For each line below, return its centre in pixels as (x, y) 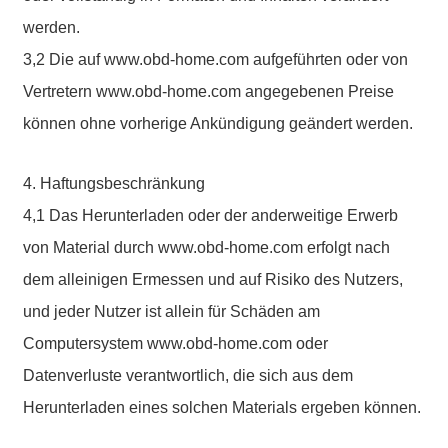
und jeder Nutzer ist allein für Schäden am (172, 311)
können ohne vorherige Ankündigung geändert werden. (218, 123)
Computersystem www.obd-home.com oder (176, 343)
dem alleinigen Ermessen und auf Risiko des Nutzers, (213, 279)
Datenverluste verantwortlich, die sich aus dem (188, 375)
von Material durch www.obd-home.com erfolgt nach (207, 247)
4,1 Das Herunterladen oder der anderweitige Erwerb (211, 215)
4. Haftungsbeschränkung (114, 183)
